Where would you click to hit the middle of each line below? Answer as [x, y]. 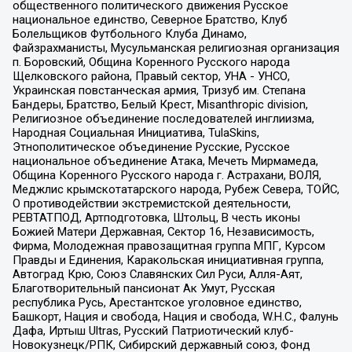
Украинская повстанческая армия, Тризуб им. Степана [159, 91]
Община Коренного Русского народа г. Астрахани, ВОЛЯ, [167, 176]
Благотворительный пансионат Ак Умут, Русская [143, 289]
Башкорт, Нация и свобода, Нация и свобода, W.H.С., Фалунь [175, 317]
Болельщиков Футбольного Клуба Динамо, [129, 34]
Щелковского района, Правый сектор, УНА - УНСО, [151, 77]
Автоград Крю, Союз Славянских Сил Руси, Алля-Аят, [157, 275]
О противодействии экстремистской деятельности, [151, 204]
